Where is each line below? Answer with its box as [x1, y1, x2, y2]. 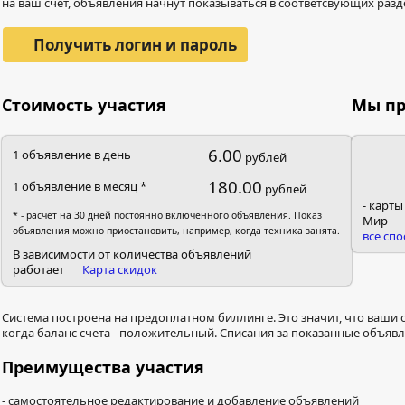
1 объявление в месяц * [13, 178, 146, 194]
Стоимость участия [2, 94, 166, 116]
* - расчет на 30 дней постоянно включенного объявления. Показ [13, 209, 322, 221]
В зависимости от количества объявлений [13, 246, 251, 262]
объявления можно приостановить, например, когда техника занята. [13, 224, 340, 237]
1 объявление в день [13, 146, 131, 163]
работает [13, 261, 67, 278]
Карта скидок [82, 261, 158, 278]
